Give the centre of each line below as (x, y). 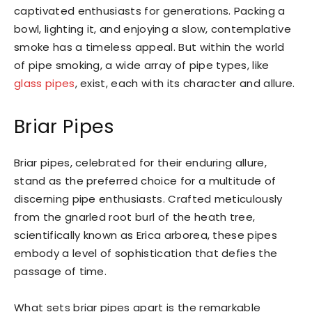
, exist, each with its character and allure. (185, 83)
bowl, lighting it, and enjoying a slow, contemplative (153, 29)
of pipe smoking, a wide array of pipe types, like (142, 65)
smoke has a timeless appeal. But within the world (149, 47)
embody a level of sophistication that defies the (146, 253)
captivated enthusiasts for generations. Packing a (150, 11)
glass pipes (45, 83)
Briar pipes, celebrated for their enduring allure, (141, 163)
